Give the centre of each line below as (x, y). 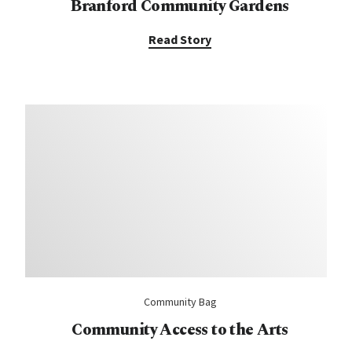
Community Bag (180, 302)
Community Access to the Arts (180, 330)
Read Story (180, 39)
